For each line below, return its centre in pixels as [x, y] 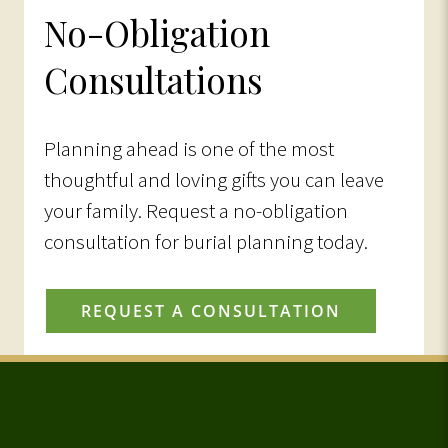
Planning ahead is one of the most [189, 148]
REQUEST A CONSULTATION [211, 311]
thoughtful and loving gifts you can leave [214, 179]
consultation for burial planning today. [206, 241]
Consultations [153, 79]
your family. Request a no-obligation [196, 210]
